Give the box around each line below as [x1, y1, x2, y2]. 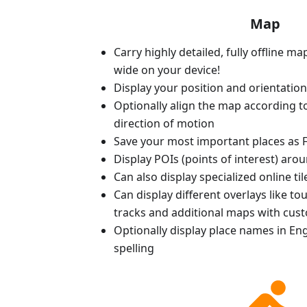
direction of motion [114, 116, 214, 132]
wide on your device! [114, 62, 220, 78]
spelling [114, 241, 154, 256]
